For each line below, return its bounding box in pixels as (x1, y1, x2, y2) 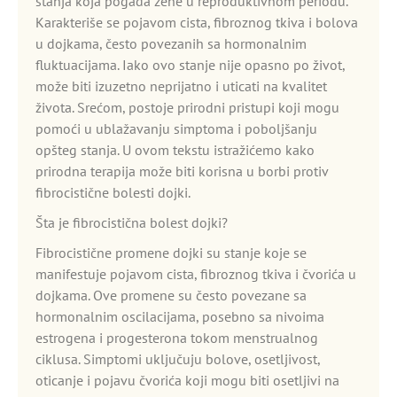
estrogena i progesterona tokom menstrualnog (35, 329, 318, 346)
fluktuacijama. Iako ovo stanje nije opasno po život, (35, 56, 345, 74)
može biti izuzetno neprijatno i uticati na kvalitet (35, 77, 327, 95)
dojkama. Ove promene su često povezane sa (35, 286, 307, 304)
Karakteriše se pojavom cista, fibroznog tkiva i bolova (35, 13, 358, 31)
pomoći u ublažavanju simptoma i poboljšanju (35, 120, 317, 137)
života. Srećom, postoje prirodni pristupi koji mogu (35, 98, 339, 116)
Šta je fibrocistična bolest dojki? (35, 214, 228, 231)
